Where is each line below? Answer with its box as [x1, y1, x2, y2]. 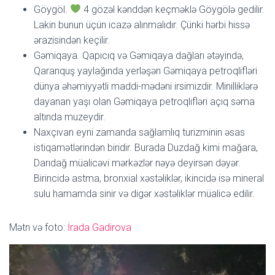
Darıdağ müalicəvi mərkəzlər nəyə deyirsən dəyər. [34, 157, 241, 169]
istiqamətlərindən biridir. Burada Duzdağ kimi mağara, [34, 141, 258, 153]
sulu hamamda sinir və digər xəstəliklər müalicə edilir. [34, 187, 255, 199]
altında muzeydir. [34, 110, 106, 123]
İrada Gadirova [65, 221, 131, 233]
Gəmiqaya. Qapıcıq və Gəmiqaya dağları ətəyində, [34, 49, 244, 61]
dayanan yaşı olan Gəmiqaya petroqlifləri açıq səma [34, 95, 255, 107]
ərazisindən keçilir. [34, 34, 112, 46]
